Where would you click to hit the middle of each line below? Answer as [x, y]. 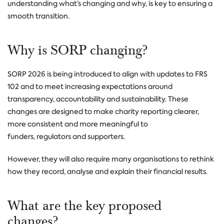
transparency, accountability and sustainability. [87, 99]
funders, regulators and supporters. [67, 136]
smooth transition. [38, 16]
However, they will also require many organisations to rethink [111, 159]
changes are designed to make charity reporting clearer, [103, 111]
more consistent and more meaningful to [78, 124]
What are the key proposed [84, 206]
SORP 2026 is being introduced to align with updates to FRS [107, 74]
